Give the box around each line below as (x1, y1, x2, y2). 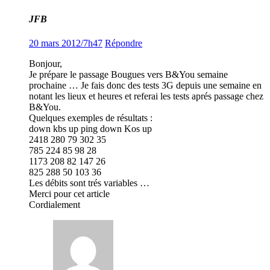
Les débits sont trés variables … (29, 177, 149, 188)
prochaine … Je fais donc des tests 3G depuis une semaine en (29, 80, 262, 90)
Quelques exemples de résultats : (29, 112, 152, 123)
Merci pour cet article (29, 188, 110, 199)
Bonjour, (29, 58, 62, 69)
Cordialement (29, 199, 80, 210)
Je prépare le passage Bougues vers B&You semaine (29, 69, 228, 80)
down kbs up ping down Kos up (29, 123, 152, 134)
